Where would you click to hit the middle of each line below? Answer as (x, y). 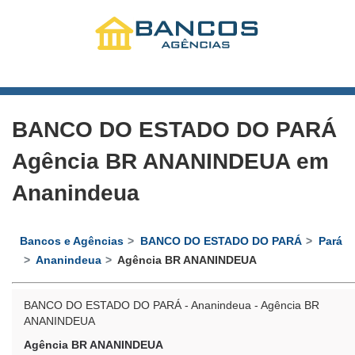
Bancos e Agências (72, 241)
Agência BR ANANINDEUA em (170, 161)
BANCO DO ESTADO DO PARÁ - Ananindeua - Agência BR (172, 305)
